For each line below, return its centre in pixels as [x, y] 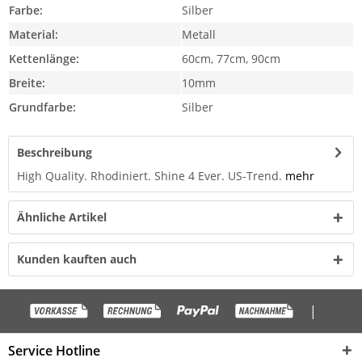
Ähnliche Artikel [62, 217]
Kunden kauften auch [77, 259]
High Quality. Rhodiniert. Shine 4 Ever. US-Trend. [149, 176]
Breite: [27, 83]
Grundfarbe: [42, 107]
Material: [34, 34]
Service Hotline [54, 351]
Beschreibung [55, 152]
